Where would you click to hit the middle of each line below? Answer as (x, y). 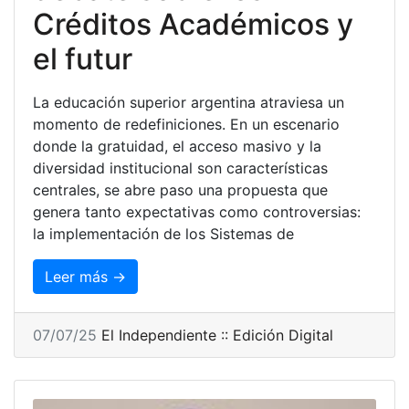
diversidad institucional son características (180, 168)
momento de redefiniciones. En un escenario (186, 124)
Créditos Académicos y (193, 24)
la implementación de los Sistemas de (163, 233)
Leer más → (85, 276)
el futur (83, 58)
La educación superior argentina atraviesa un (189, 102)
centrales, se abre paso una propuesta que (180, 189)
